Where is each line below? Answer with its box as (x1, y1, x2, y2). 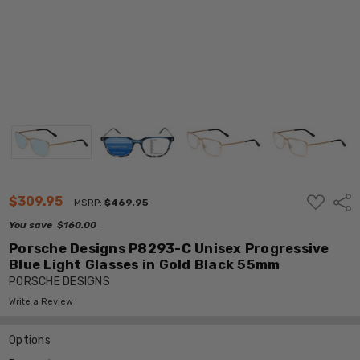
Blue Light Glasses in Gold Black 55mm (9, 256, 280, 272)
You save (9, 219, 53, 231)
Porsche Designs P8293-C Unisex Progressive (9, 239, 329, 256)
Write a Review (9, 296, 74, 307)
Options (9, 333, 51, 347)
